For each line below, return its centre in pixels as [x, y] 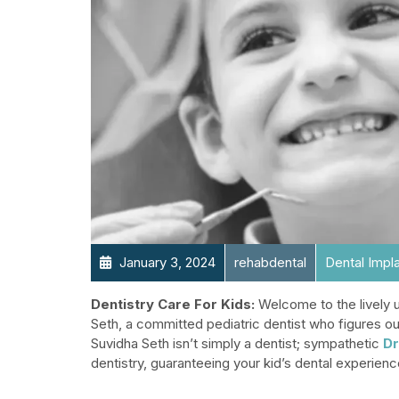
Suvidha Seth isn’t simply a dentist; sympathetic [237, 343]
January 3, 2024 [166, 262]
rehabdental [270, 262]
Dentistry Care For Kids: [173, 304]
